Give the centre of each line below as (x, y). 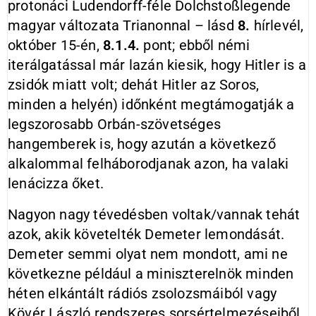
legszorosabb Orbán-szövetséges (114, 124)
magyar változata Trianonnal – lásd (123, 25)
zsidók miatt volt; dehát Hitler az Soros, (134, 85)
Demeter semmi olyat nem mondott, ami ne (148, 254)
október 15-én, (55, 45)
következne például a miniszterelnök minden (151, 274)
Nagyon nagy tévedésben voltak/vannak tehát (154, 214)
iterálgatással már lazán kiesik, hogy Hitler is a (157, 65)
